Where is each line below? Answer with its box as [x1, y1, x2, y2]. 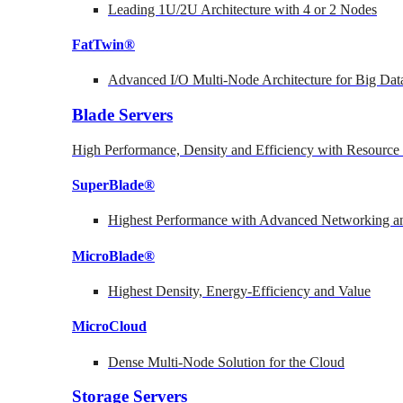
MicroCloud [72, 318, 147, 335]
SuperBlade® [72, 177, 155, 193]
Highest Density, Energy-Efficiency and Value [108, 282, 371, 299]
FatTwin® [72, 37, 135, 53]
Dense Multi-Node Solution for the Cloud [108, 354, 345, 370]
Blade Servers [72, 105, 173, 125]
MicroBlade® [72, 247, 155, 264]
